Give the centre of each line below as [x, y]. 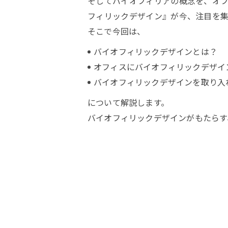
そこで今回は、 [117, 31]
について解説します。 [128, 102]
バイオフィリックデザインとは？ [155, 51]
